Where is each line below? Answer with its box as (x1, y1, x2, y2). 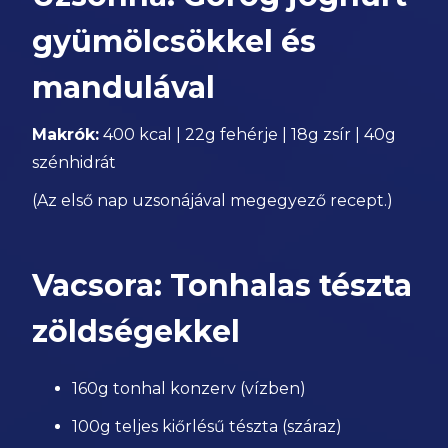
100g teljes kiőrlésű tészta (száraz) (72, 417, 343, 436)
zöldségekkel (32, 313, 241, 350)
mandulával (32, 69, 216, 106)
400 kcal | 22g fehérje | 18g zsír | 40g (99, 125, 397, 144)
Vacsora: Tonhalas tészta (32, 267, 413, 304)
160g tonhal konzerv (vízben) (72, 379, 307, 398)
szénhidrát (32, 153, 117, 172)
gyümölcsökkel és (32, 23, 317, 60)
